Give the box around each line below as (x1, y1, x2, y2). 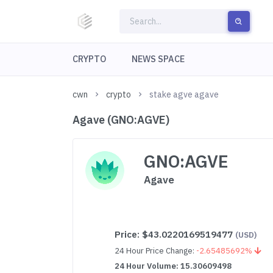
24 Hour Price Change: (115, 246, 197, 256)
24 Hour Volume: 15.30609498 (115, 261, 232, 271)
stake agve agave (149, 89, 219, 100)
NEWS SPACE (131, 53, 185, 65)
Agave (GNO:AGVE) (73, 113, 170, 127)
